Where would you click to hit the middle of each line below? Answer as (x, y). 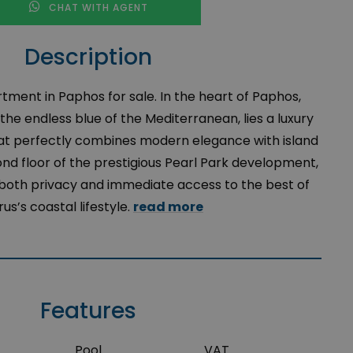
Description (88, 57)
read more (168, 207)
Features (88, 311)
